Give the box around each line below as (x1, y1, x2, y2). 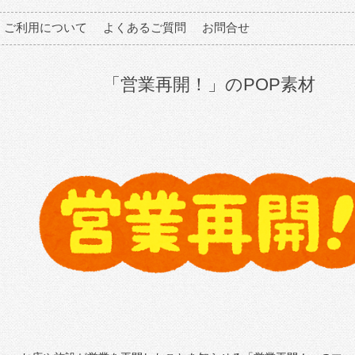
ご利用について (4, 21, 87, 34)
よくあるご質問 (103, 21, 186, 34)
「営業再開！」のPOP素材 (103, 74, 315, 94)
